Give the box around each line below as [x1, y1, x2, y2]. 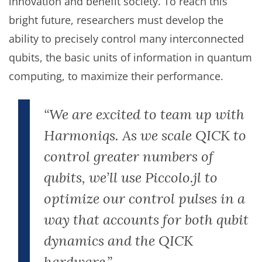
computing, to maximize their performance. [9, 69, 223, 83]
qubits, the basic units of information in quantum [9, 50, 252, 64]
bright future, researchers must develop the [9, 13, 223, 27]
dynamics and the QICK [44, 232, 193, 250]
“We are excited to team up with [44, 105, 244, 123]
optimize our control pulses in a [44, 189, 245, 208]
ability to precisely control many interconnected [9, 32, 244, 46]
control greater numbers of [44, 147, 213, 166]
